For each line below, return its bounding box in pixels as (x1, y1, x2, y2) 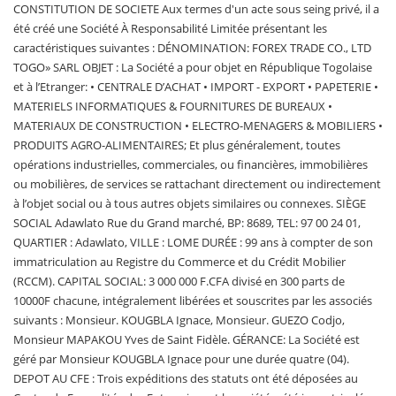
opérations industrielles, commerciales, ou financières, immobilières (13, 156, 368, 172)
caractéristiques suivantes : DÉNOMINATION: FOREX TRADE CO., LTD (13, 40, 371, 56)
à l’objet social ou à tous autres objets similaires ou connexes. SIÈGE (13, 195, 366, 211)
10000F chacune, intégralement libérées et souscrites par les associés (13, 293, 372, 308)
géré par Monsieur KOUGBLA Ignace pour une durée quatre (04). (13, 351, 349, 367)
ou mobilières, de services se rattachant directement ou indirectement (13, 176, 381, 192)
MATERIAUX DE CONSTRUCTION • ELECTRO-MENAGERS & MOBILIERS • (13, 118, 383, 133)
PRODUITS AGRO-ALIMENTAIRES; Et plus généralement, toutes (13, 137, 340, 153)
